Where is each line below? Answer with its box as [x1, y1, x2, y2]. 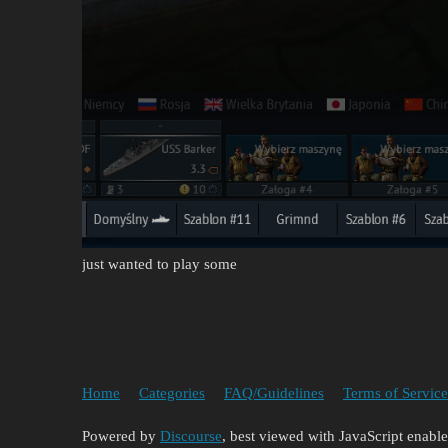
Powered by [82, 428, 160, 445]
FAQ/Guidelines [224, 384, 324, 401]
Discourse [160, 428, 222, 445]
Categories [139, 384, 205, 401]
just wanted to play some [82, 256, 237, 273]
